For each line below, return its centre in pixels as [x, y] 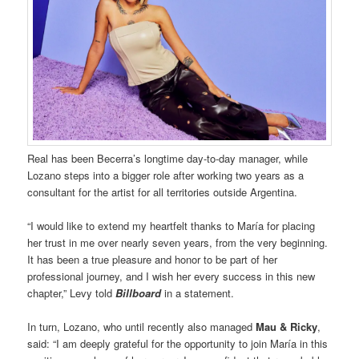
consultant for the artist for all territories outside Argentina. [163, 192]
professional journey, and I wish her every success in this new [171, 276]
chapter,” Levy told [72, 292]
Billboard [140, 292]
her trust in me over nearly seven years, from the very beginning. [178, 242]
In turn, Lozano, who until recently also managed [142, 326]
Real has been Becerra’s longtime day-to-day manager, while [168, 158]
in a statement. [200, 292]
